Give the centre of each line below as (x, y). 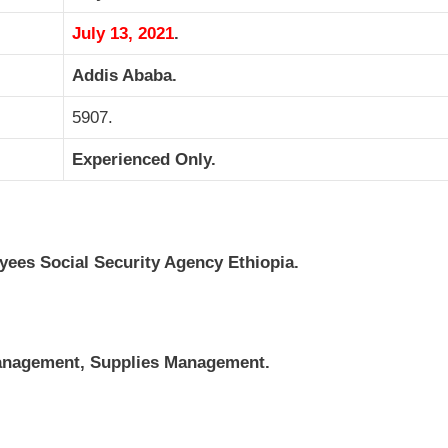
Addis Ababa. (124, 75)
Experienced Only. (144, 159)
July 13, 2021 (123, 33)
